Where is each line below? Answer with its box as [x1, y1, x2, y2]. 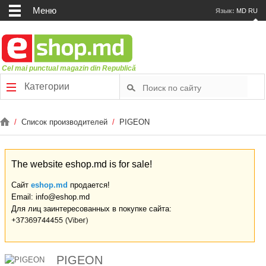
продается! [68, 180, 110, 189]
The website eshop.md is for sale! [11, 159, 152, 169]
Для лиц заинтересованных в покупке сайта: [11, 204, 172, 213]
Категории [22, 81, 69, 91]
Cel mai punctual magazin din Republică [2, 64, 137, 72]
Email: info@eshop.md [11, 192, 90, 201]
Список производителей [21, 118, 110, 126]
